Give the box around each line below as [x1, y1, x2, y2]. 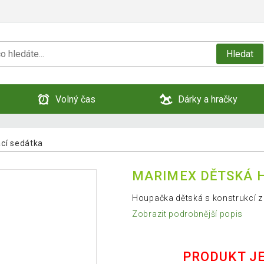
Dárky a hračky [177, 93, 237, 105]
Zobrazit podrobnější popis [132, 209, 243, 219]
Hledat [226, 48, 253, 60]
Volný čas [55, 93, 95, 105]
